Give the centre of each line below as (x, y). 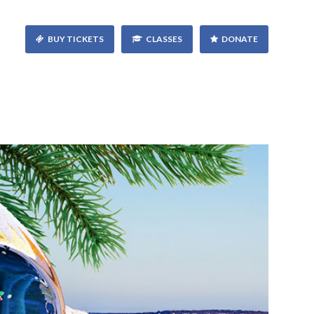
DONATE (240, 39)
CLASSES (164, 39)
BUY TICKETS (76, 39)
